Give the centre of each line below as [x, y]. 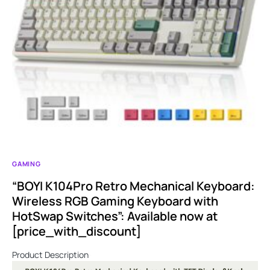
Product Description [51, 254]
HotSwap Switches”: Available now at [115, 216]
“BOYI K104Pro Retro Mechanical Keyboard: [133, 186]
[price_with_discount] [77, 231]
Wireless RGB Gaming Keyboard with [115, 201]
